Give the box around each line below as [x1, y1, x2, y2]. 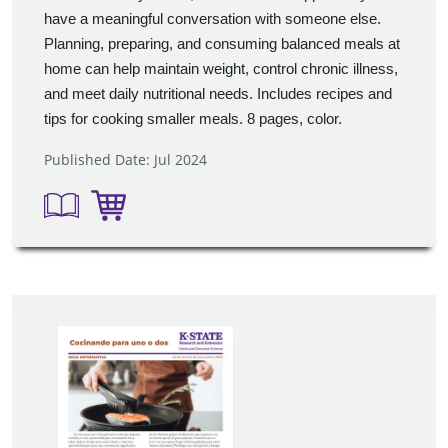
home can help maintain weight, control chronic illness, [44, 61, 398, 78]
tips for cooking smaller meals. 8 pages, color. [44, 111, 342, 128]
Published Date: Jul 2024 [44, 150, 207, 170]
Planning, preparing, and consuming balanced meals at [44, 36, 400, 53]
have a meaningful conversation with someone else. [44, 11, 381, 28]
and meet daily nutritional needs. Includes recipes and [44, 86, 392, 103]
